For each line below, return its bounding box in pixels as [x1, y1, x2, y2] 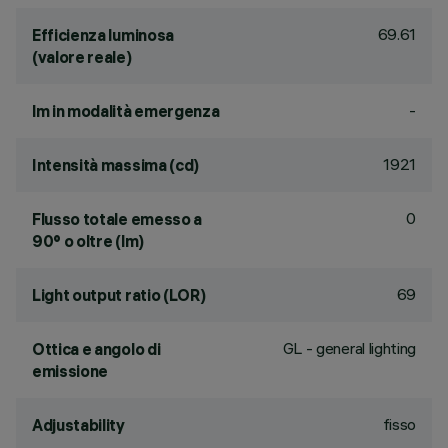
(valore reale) [32, 47, 132, 67]
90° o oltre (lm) [32, 231, 144, 251]
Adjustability [32, 415, 125, 435]
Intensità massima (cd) [32, 155, 199, 175]
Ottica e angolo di [32, 339, 161, 359]
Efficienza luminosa [32, 25, 174, 45]
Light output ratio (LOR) [32, 285, 206, 305]
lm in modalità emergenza [32, 101, 220, 121]
